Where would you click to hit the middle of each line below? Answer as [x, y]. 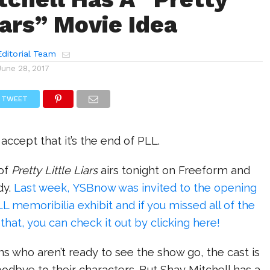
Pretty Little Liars [56, 170]
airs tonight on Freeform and [176, 170]
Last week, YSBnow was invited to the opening [136, 188]
